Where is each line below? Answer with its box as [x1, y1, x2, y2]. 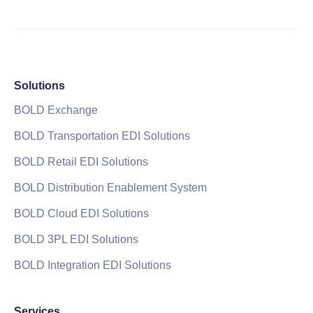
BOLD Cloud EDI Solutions [14, 207, 149, 219]
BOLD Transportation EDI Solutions [14, 129, 190, 142]
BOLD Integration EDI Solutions [14, 259, 171, 271]
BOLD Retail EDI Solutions [14, 155, 148, 168]
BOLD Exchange [14, 103, 98, 116]
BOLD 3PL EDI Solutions [14, 233, 138, 245]
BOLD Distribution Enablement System [14, 181, 207, 194]
